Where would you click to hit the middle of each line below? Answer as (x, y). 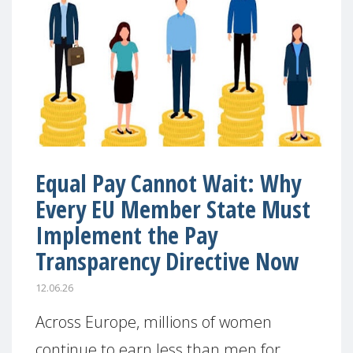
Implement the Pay (126, 235)
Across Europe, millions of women (154, 321)
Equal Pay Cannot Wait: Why (168, 183)
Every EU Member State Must (173, 209)
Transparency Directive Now (167, 261)
